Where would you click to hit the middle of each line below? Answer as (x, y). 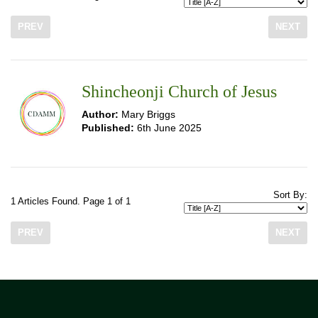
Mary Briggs (147, 114)
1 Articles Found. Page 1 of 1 (71, 202)
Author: (100, 114)
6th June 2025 (168, 128)
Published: (108, 128)
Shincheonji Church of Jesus (179, 92)
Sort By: (290, 195)
